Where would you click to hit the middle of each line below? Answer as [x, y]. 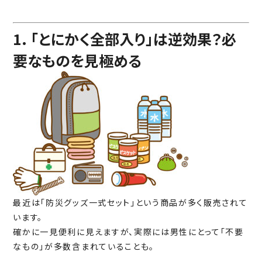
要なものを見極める [77, 61]
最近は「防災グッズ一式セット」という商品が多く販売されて [130, 203]
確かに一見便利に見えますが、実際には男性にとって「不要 [128, 232]
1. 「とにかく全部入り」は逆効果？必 [125, 39]
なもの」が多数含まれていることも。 [84, 247]
